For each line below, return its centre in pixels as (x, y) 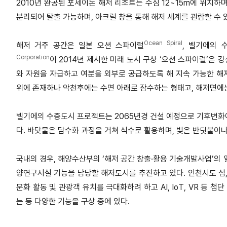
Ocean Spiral (163, 43)
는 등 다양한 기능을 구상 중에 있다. (73, 202)
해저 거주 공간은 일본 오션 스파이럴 (80, 46)
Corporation (33, 58)
